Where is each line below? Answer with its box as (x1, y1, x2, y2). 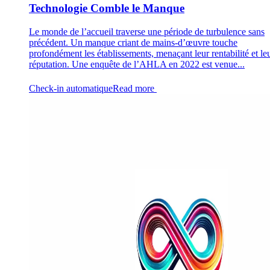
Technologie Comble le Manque (29, 2, 184, 15)
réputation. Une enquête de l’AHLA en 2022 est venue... (29, 59, 245, 70)
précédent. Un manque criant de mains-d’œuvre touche (29, 37, 237, 48)
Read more (113, 83, 157, 94)
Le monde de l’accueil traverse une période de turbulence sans (29, 27, 265, 37)
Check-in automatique (29, 83, 113, 94)
